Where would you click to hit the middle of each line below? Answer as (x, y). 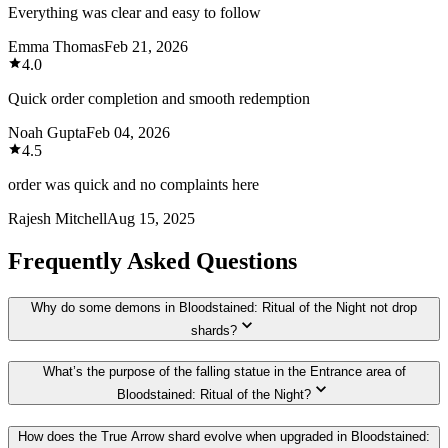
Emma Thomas (56, 46)
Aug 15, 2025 (151, 218)
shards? (214, 330)
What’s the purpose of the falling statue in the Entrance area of (224, 372)
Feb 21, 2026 (146, 46)
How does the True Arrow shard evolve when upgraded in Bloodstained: (224, 437)
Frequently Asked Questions (152, 260)
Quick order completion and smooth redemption (159, 98)
